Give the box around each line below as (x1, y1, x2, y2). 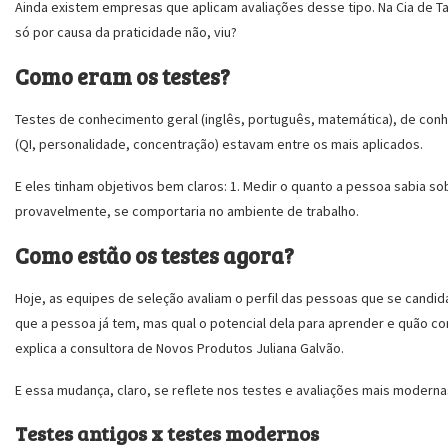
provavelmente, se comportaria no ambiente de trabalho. (15, 202, 359, 220)
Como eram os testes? (15, 61, 230, 91)
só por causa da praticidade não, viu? (15, 23, 237, 41)
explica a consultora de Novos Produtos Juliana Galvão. (15, 339, 344, 357)
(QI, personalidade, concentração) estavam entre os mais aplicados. (15, 135, 423, 153)
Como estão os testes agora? (15, 240, 294, 270)
